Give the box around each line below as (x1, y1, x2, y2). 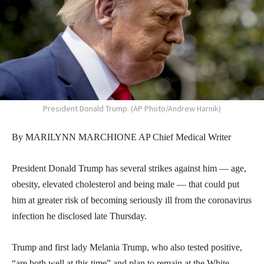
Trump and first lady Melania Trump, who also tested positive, (12, 242, 242, 252)
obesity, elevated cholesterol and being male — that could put (12, 179, 239, 189)
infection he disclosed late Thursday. (12, 210, 147, 221)
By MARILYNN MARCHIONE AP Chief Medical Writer (12, 131, 231, 142)
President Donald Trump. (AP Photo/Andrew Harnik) (43, 103, 221, 114)
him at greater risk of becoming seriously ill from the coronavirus (12, 194, 252, 205)
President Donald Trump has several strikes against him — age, (12, 163, 246, 173)
